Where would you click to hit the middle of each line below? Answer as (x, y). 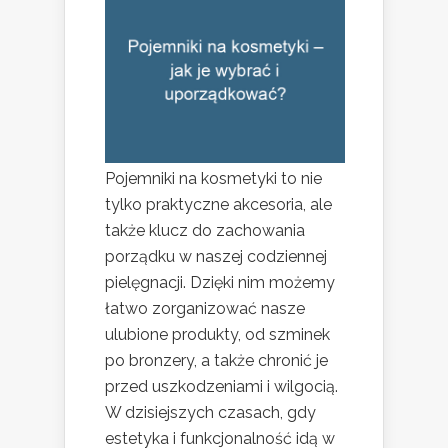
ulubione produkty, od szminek (217, 335)
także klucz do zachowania (205, 231)
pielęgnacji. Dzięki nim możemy (220, 283)
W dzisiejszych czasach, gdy (210, 413)
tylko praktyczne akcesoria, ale (218, 205)
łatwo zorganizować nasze (205, 309)
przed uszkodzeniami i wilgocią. (221, 387)
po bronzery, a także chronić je (216, 361)
